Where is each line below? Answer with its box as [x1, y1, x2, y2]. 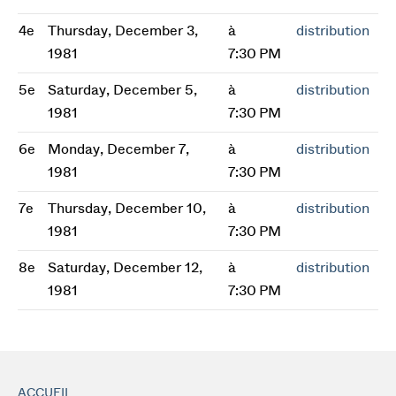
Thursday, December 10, [48, 202, 206, 216]
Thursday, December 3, [48, 24, 198, 38]
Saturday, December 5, [48, 83, 197, 97]
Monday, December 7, [48, 142, 189, 156]
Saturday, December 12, [48, 261, 202, 275]
